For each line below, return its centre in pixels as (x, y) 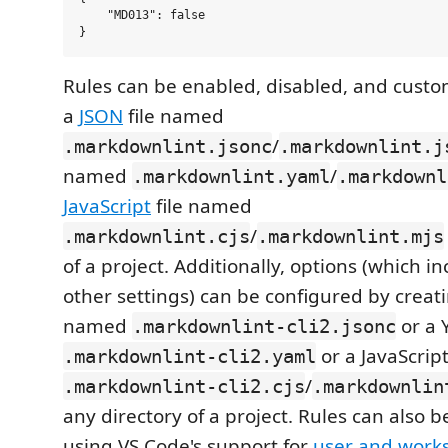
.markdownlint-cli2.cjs (184, 386)
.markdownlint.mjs (350, 236)
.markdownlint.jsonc (167, 146)
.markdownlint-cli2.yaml (189, 356)
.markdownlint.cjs (156, 236)
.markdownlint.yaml (231, 176)
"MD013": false (142, 15)
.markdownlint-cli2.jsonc (264, 326)
